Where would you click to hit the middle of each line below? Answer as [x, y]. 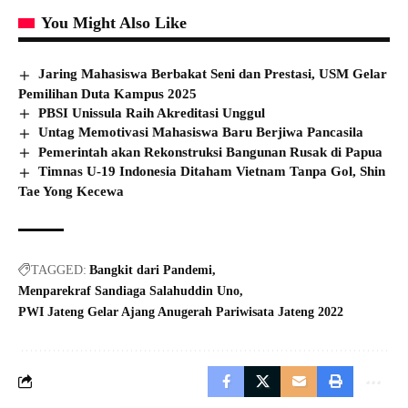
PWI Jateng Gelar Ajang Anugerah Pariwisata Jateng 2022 [181, 311]
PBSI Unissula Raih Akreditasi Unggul [152, 112]
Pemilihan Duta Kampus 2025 [107, 93]
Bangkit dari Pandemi [151, 270]
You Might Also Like [114, 23]
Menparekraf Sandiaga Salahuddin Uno [129, 291]
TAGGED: [59, 270]
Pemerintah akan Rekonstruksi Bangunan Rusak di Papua [211, 152]
